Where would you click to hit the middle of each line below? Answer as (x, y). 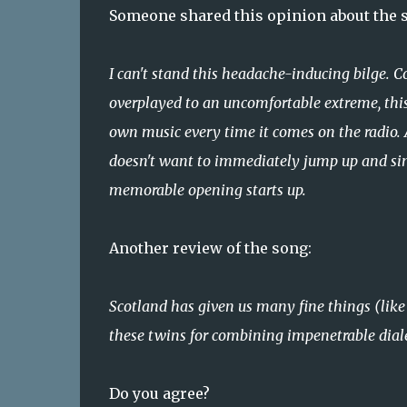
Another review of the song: (210, 248)
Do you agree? (161, 393)
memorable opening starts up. (207, 189)
